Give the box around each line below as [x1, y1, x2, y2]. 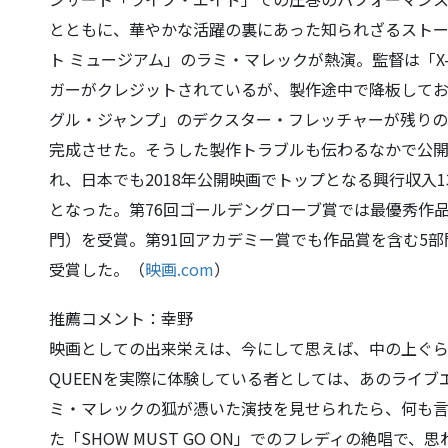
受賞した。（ [49, 257, 145, 282]
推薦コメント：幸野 [49, 306, 193, 331]
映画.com [145, 257, 214, 282]
